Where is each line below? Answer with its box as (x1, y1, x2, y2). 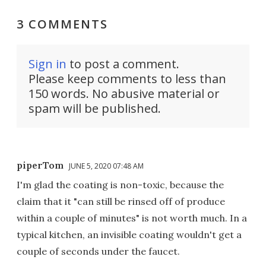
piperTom (17, 159, 64, 172)
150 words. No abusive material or (28, 85, 220, 102)
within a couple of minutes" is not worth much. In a (17, 212, 247, 224)
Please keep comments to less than (28, 71, 226, 87)
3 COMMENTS (17, 16, 108, 33)
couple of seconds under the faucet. (17, 245, 180, 258)
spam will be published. (28, 100, 161, 117)
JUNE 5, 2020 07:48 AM (69, 161, 144, 172)
